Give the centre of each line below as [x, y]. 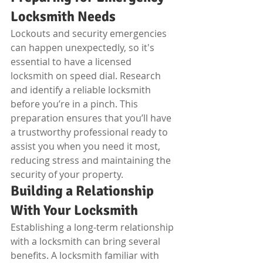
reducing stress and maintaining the [92, 160]
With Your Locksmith [74, 210]
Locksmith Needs [63, 16]
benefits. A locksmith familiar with [86, 255]
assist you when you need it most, [87, 146]
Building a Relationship [84, 191]
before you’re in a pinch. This [75, 104]
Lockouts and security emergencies [90, 33]
